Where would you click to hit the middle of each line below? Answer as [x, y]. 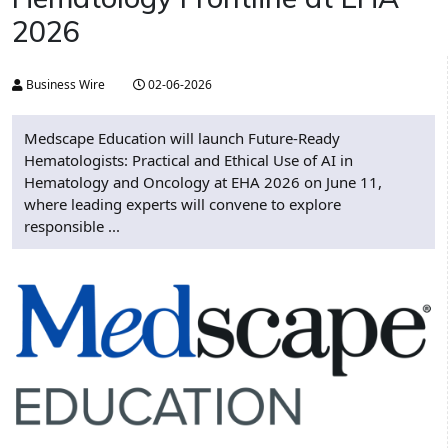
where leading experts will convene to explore [182, 204]
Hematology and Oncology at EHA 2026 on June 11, [203, 182]
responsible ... [72, 226]
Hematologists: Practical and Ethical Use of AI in [188, 160]
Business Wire [64, 85]
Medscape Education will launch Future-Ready [182, 138]
